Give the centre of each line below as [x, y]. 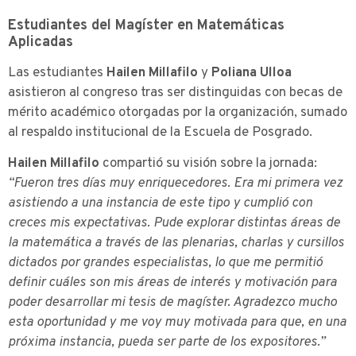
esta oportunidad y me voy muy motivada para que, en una [177, 323]
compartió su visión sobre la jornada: [208, 164]
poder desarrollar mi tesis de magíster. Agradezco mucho [172, 303]
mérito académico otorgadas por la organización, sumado [178, 112]
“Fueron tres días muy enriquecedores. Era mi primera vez [175, 184]
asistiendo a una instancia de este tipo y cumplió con [160, 204]
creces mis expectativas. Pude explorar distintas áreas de [174, 224]
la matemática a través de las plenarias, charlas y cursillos [176, 244]
